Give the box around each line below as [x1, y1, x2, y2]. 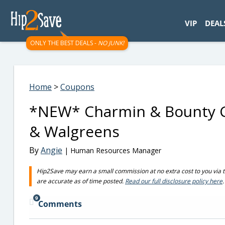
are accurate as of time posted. [37, 177, 125, 185]
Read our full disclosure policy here [125, 177, 222, 185]
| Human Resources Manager [62, 146, 161, 155]
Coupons [60, 81, 94, 92]
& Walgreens [29, 121, 120, 142]
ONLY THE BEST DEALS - [30, 39, 98, 47]
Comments [38, 198, 82, 209]
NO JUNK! [98, 39, 124, 47]
